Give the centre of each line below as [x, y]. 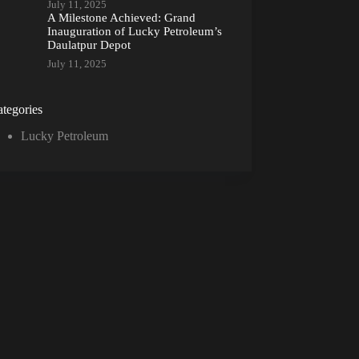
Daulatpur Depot [89, 45]
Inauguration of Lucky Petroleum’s [134, 32]
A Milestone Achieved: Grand [121, 18]
